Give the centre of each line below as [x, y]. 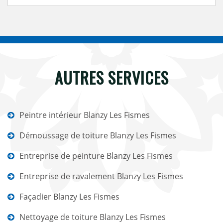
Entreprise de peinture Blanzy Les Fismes [96, 156]
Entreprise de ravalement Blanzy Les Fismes [101, 176]
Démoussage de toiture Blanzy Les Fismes [98, 135]
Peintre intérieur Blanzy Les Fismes [85, 115]
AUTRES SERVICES [111, 77]
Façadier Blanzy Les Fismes [69, 197]
